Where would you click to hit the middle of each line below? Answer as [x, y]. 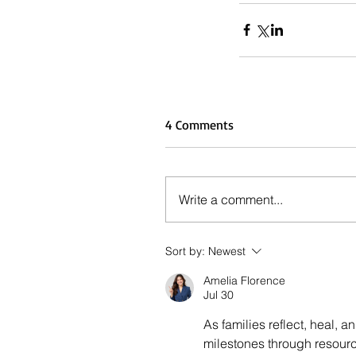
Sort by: [185, 251]
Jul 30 [219, 294]
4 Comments [199, 124]
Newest [227, 251]
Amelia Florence [244, 280]
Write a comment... [231, 199]
